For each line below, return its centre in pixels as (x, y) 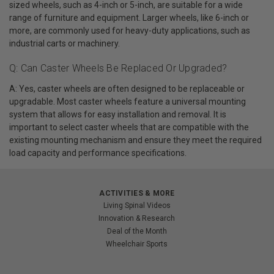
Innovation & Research (137, 218)
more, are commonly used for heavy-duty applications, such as (130, 31)
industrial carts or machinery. (65, 44)
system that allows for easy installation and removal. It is (118, 114)
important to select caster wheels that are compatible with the (129, 127)
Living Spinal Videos (137, 205)
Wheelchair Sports (137, 244)
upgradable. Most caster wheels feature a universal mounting (128, 101)
